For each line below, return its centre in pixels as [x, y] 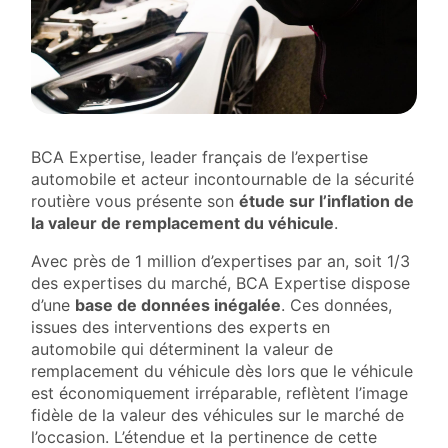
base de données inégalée [177, 305]
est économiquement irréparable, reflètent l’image [219, 393]
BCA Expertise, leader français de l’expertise [199, 157]
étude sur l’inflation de [326, 201]
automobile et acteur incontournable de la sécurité [222, 179]
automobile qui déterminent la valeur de [181, 349]
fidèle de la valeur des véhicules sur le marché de [217, 415]
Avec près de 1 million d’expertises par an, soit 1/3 [220, 261]
